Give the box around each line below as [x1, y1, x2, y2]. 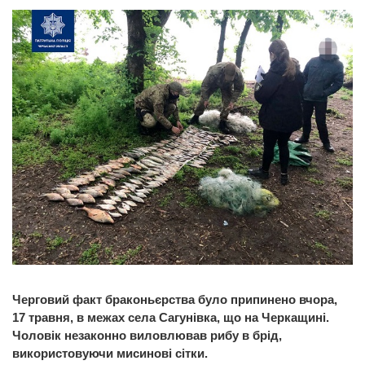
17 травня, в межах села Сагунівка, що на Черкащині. [12, 310, 329, 324]
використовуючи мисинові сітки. [12, 345, 208, 360]
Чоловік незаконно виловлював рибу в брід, [12, 328, 282, 342]
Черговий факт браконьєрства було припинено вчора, [12, 292, 337, 306]
